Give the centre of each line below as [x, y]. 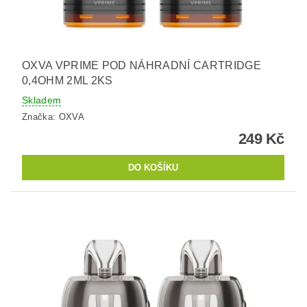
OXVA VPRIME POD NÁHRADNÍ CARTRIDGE [142, 66]
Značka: [40, 116]
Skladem [42, 100]
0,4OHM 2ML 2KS [67, 81]
